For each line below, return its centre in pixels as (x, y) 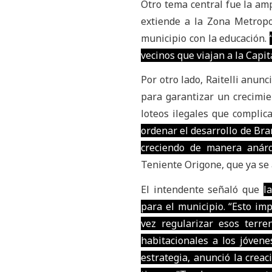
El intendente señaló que (202, 189)
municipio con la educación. (205, 39)
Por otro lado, (172, 80)
